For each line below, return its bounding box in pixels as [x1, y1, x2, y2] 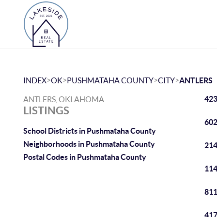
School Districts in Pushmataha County [23, 126, 156, 135]
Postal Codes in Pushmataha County [23, 153, 146, 161]
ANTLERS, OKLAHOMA [23, 95, 104, 104]
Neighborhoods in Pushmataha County [23, 139, 155, 148]
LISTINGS [23, 104, 69, 116]
